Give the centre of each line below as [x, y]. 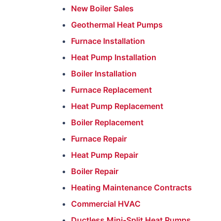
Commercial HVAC [106, 204]
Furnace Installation [108, 41]
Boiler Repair [95, 171]
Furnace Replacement [111, 90]
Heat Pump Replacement [117, 106]
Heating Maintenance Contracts [131, 187]
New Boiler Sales [102, 8]
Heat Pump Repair [105, 155]
